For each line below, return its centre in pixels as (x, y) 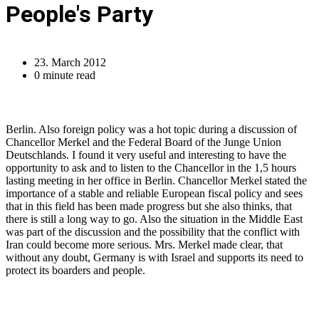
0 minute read (65, 75)
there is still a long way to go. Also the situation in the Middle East (154, 219)
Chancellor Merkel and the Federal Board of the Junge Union (143, 142)
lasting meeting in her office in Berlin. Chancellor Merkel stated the (156, 181)
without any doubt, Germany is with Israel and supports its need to (155, 257)
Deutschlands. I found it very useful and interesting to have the (146, 155)
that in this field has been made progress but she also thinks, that (149, 206)
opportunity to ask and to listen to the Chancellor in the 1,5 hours (151, 168)
